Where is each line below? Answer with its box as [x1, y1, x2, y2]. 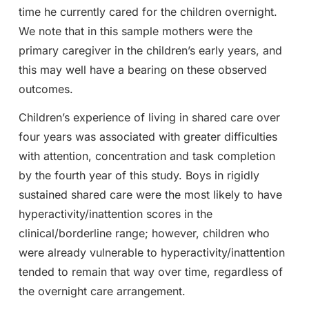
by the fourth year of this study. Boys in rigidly [18, 168, 259, 182]
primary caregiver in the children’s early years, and [18, 43, 282, 57]
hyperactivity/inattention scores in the [18, 206, 212, 221]
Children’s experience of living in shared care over [18, 110, 280, 124]
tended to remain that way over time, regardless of [18, 264, 283, 279]
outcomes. [18, 81, 73, 96]
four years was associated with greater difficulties [18, 129, 277, 143]
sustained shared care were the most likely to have [18, 187, 282, 201]
